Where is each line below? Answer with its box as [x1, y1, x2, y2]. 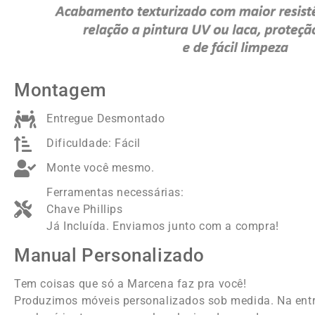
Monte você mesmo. [46, 161, 155, 174]
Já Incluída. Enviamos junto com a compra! [46, 219, 279, 233]
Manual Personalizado [14, 244, 205, 266]
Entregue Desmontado [46, 112, 165, 125]
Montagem [14, 79, 107, 101]
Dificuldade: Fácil [46, 136, 141, 150]
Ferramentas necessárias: [46, 185, 184, 199]
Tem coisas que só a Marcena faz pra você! [14, 276, 247, 290]
